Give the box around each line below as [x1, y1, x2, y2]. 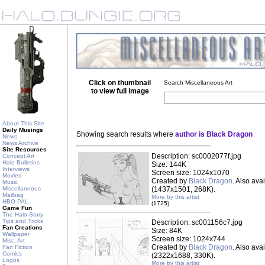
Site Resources [2, 146, 47, 153]
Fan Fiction [2, 244, 33, 250]
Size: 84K [151, 227, 182, 235]
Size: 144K [151, 160, 186, 169]
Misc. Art [2, 237, 25, 244]
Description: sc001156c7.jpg [151, 218, 243, 227]
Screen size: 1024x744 [151, 235, 225, 243]
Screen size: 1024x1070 [151, 169, 230, 177]
